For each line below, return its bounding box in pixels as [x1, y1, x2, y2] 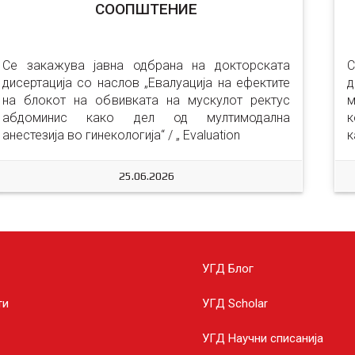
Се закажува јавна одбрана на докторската [2, 58, 290, 73]
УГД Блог [201, 261, 254, 276]
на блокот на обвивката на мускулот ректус [2, 93, 290, 108]
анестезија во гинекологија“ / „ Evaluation [2, 128, 240, 143]
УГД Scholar [201, 296, 268, 311]
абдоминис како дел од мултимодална [2, 110, 290, 125]
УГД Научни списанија [201, 331, 323, 345]
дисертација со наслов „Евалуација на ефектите [2, 75, 290, 90]
